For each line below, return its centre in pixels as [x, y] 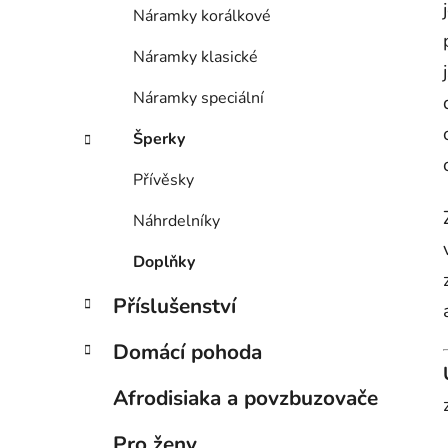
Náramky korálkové [202, 16]
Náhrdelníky [176, 221]
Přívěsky [163, 180]
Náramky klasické [195, 57]
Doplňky [164, 262]
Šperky [159, 139]
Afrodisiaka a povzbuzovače [245, 398]
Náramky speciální [198, 98]
